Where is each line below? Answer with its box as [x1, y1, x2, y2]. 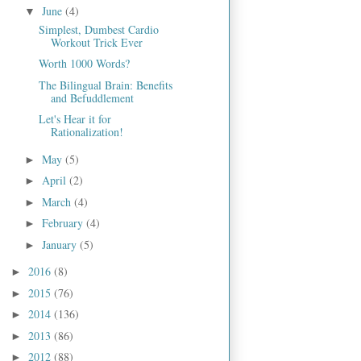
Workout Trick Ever [50, 34, 143, 50]
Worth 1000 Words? [38, 56, 130, 72]
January [41, 236, 80, 252]
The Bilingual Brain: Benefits [38, 77, 172, 93]
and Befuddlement [50, 89, 134, 106]
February [41, 215, 86, 231]
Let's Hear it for [38, 111, 111, 127]
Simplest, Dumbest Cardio [38, 21, 159, 37]
